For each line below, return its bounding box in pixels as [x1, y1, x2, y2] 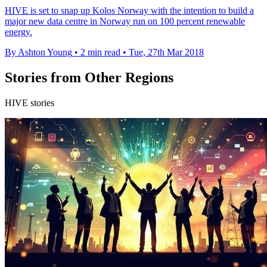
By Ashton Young [5, 46, 72, 57]
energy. [5, 26, 32, 37]
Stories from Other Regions [5, 69, 173, 85]
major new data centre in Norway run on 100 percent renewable [5, 15, 245, 26]
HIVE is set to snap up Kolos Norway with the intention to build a [5, 5, 254, 15]
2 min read [80, 46, 120, 57]
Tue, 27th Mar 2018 [129, 46, 204, 57]
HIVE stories [5, 97, 54, 108]
